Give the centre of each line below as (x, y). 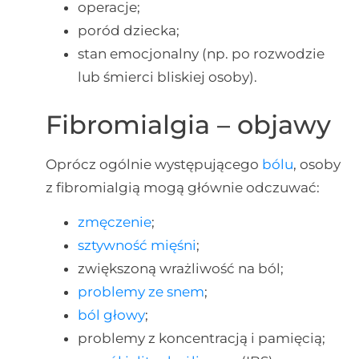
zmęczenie (114, 222)
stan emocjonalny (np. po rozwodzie (201, 54)
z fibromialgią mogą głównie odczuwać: (182, 187)
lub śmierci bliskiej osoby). (167, 77)
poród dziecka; (128, 31)
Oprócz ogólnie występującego (153, 164)
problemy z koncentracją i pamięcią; (201, 339)
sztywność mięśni (137, 246)
